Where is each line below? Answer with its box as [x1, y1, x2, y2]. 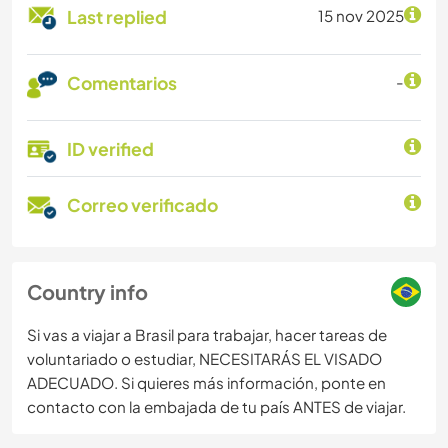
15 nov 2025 [318, 6, 404, 26]
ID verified [67, 138, 154, 161]
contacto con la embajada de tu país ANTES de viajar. [27, 397, 406, 417]
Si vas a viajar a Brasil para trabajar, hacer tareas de [27, 325, 387, 345]
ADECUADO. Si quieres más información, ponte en [27, 373, 386, 393]
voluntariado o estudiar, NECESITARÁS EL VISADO [27, 349, 382, 369]
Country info [27, 279, 148, 305]
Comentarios [67, 72, 177, 95]
